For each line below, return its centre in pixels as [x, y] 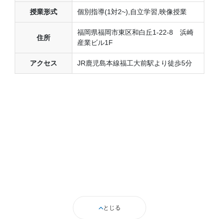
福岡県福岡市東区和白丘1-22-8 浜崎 [135, 33]
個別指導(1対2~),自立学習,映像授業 [132, 12]
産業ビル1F [95, 43]
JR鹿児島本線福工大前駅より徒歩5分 [134, 63]
